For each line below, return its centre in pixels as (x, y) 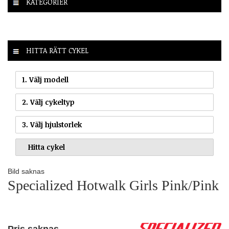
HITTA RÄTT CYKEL (56, 50)
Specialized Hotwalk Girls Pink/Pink (113, 185)
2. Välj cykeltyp (48, 102)
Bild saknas (26, 171)
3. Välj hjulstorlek (52, 124)
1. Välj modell (45, 79)
